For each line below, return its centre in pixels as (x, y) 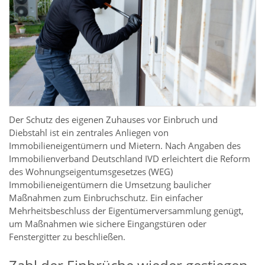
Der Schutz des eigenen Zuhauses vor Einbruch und (113, 120)
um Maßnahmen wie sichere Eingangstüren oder (108, 224)
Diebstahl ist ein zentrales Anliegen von (89, 133)
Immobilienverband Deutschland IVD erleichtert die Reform (130, 159)
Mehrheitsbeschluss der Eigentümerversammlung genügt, (126, 211)
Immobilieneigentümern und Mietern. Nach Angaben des (125, 146)
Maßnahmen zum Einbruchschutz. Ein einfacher (106, 198)
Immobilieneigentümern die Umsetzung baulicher (110, 185)
